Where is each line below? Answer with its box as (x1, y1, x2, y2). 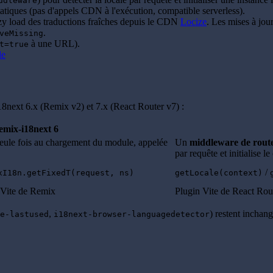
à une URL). (29, 38, 80, 49)
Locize (180, 16, 207, 27)
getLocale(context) (175, 168, 263, 178)
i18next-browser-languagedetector (54, 210, 210, 219)
